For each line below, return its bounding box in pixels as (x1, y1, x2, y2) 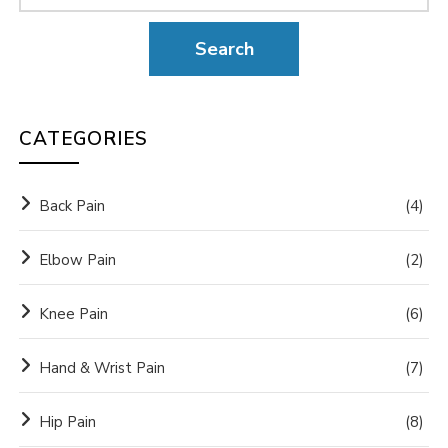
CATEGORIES (19, 125, 149, 152)
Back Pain (39, 195, 106, 216)
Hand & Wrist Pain (39, 357, 166, 378)
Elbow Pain (39, 249, 117, 270)
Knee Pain (39, 303, 109, 324)
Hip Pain (39, 411, 97, 432)
